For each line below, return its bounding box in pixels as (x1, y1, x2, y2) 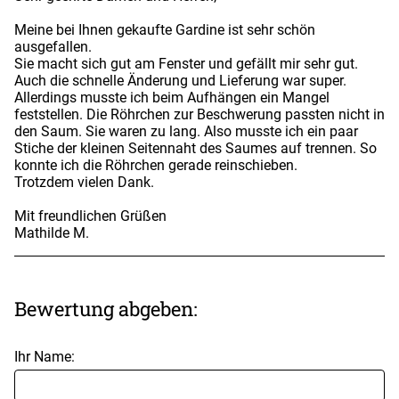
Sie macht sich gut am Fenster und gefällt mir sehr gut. (14, 54, 358, 72)
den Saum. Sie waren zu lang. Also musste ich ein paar (14, 122, 358, 140)
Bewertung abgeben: (14, 295, 198, 322)
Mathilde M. (14, 224, 89, 241)
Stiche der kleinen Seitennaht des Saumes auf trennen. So (14, 139, 377, 157)
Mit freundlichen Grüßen (14, 207, 167, 224)
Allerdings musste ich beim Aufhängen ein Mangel (14, 88, 330, 106)
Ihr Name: (14, 347, 75, 365)
